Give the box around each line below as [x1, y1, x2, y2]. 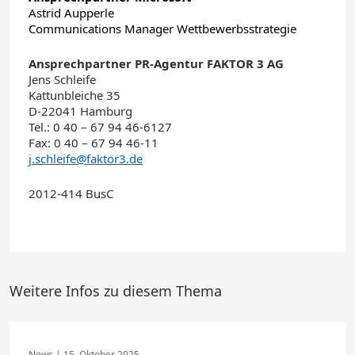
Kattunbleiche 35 [29, 87, 120, 103]
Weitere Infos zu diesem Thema [10, 281, 222, 300]
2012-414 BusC [29, 185, 113, 201]
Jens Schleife [29, 71, 96, 87]
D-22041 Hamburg [29, 103, 132, 119]
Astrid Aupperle [29, 5, 114, 21]
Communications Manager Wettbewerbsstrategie [29, 21, 296, 36]
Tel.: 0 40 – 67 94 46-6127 [29, 119, 172, 135]
